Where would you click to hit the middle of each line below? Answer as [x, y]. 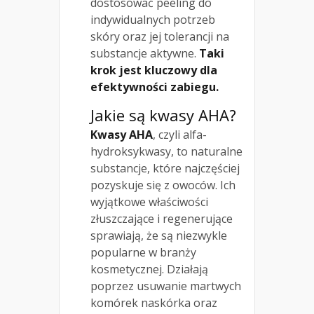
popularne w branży [143, 253]
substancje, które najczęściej [165, 169]
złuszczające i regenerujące [162, 219]
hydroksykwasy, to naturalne [166, 152]
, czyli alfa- [180, 135]
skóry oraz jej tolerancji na [160, 37]
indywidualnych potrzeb [153, 20]
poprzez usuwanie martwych [166, 286]
